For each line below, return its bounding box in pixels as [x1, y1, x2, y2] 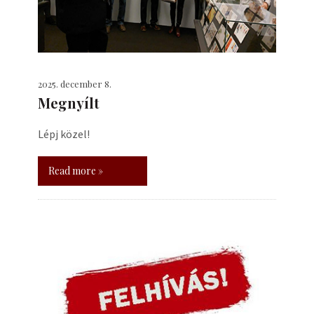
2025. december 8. [38, 78, 111, 90]
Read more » [48, 164, 103, 177]
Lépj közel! [38, 127, 90, 141]
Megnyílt [38, 93, 100, 112]
